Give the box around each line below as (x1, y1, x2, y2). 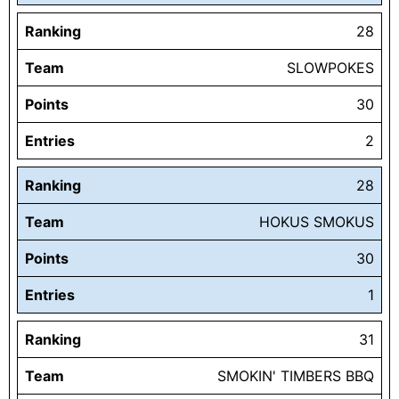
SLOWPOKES (287, 59, 374, 77)
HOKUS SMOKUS (259, 213, 374, 232)
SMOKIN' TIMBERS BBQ (217, 367, 374, 386)
